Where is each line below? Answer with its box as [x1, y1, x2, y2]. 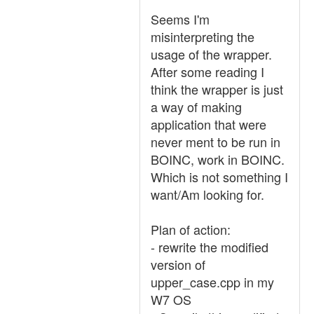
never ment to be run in [151, 132, 280, 151]
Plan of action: [151, 220, 231, 238]
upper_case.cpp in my [151, 273, 274, 291]
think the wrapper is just [151, 80, 283, 98]
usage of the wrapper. [151, 45, 272, 63]
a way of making [151, 97, 242, 116]
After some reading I [151, 62, 264, 81]
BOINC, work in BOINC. [151, 150, 285, 168]
